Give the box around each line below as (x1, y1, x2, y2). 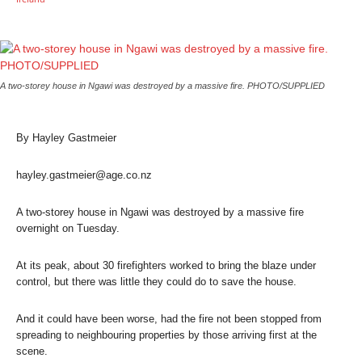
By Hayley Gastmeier (16, 131, 116, 144)
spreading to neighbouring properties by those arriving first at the (16, 328, 317, 341)
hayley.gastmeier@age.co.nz (16, 168, 152, 181)
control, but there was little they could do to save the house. (16, 275, 297, 288)
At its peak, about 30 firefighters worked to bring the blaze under (16, 259, 316, 271)
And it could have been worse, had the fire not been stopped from (16, 312, 322, 325)
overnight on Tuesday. (16, 221, 120, 234)
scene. (16, 344, 48, 357)
